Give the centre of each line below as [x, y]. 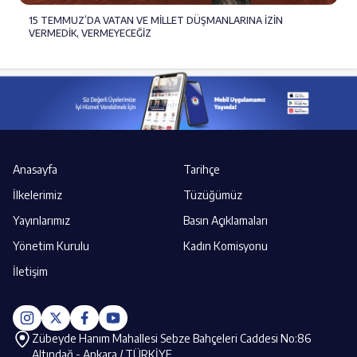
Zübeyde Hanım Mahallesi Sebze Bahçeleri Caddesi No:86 [171, 338]
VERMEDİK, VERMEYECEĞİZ [90, 33]
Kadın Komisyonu [226, 245]
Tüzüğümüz [213, 194]
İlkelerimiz [37, 194]
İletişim [30, 271]
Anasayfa [35, 169]
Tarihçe [202, 169]
